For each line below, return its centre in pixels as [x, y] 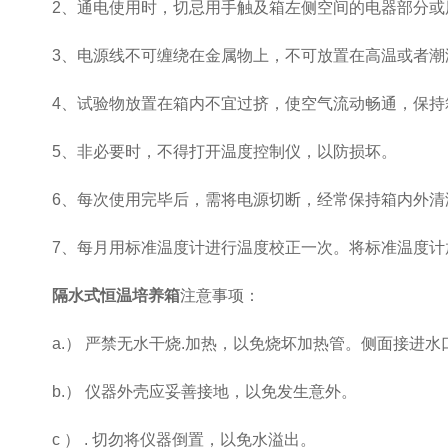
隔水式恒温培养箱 [116, 295]
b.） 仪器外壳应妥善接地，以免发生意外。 [188, 391]
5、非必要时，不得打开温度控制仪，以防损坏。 [208, 151]
